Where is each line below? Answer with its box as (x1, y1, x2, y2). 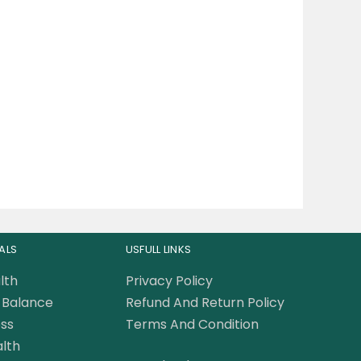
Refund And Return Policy (125, 293, 284, 313)
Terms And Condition (125, 315, 259, 334)
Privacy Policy (125, 272, 213, 291)
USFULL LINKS (125, 242, 192, 258)
